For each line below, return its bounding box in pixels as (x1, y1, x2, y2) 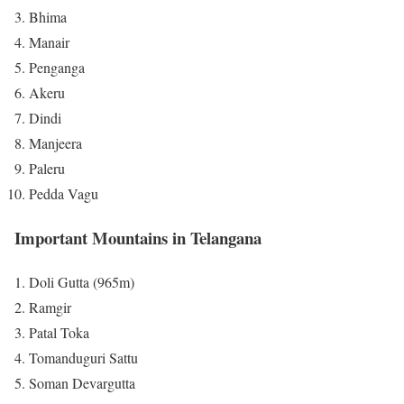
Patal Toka (29, 322, 89, 342)
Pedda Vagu (29, 184, 98, 204)
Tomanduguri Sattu (29, 347, 138, 367)
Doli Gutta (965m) (29, 271, 134, 291)
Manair (29, 32, 69, 52)
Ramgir (29, 297, 71, 317)
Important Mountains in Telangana (14, 225, 262, 251)
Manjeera (29, 133, 82, 153)
